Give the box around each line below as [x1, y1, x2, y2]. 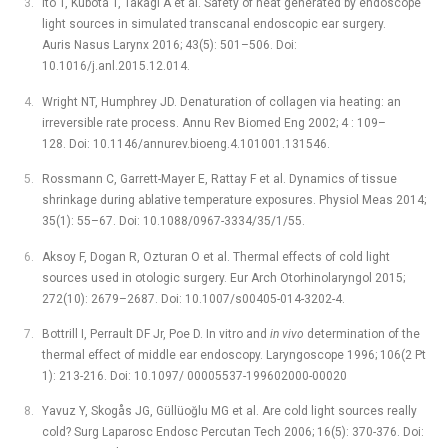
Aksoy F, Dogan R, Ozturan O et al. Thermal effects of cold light [41, 249, 390, 264]
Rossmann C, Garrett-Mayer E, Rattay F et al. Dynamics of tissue [41, 172, 397, 187]
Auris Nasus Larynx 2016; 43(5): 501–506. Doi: [41, 38, 297, 53]
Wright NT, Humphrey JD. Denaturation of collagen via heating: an [41, 94, 401, 109]
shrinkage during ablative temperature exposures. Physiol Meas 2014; [41, 193, 426, 208]
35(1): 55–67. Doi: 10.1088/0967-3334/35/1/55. [41, 214, 305, 229]
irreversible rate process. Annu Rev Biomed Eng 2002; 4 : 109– [41, 115, 386, 130]
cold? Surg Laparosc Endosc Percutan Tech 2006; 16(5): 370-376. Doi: [41, 425, 424, 440]
